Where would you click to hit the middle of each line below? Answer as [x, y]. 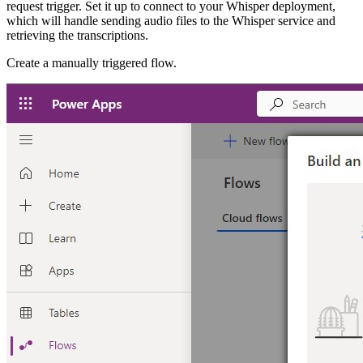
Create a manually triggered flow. [93, 62]
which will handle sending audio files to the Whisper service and [171, 20]
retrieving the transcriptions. [79, 35]
